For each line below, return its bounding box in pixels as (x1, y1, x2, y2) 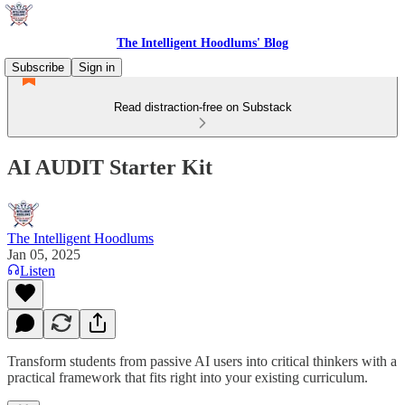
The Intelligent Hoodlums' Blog (117, 36, 288, 50)
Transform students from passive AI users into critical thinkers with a (7, 353, 397, 369)
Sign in (79, 61, 115, 74)
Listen (20, 262, 55, 278)
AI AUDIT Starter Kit (7, 155, 212, 179)
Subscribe (12, 61, 64, 74)
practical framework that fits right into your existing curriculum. (7, 369, 368, 385)
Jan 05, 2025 (7, 246, 80, 262)
